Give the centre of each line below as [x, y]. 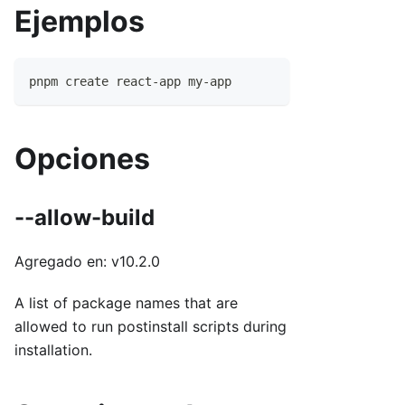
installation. [53, 350]
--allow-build [85, 218]
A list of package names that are [126, 303]
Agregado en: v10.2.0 [87, 262]
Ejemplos [80, 22]
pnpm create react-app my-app [130, 82]
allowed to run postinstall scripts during [151, 327]
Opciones [82, 159]
